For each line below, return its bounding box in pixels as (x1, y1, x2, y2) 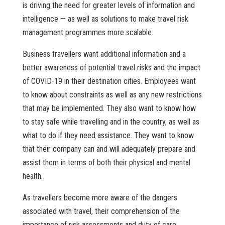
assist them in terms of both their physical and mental (22, 158, 190, 168)
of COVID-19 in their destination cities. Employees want (22, 76, 196, 86)
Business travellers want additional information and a (22, 49, 186, 59)
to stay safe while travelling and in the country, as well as (22, 117, 199, 127)
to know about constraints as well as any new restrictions (22, 90, 202, 100)
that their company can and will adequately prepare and (22, 144, 195, 154)
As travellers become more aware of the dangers (22, 193, 177, 203)
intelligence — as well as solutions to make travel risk (22, 14, 188, 24)
